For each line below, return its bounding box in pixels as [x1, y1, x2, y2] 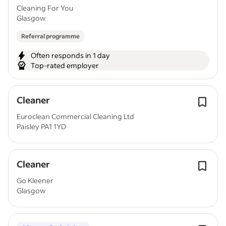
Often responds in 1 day [31, 50, 110, 60]
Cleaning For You [17, 3, 73, 13]
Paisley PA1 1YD [17, 122, 66, 131]
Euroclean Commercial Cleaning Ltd [17, 111, 134, 121]
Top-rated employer [31, 61, 99, 70]
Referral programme [21, 32, 80, 40]
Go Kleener [17, 176, 53, 185]
